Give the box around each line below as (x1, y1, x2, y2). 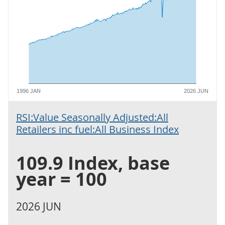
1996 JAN (17, 88, 41, 94)
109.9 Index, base (16, 151, 170, 175)
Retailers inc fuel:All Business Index (16, 123, 179, 136)
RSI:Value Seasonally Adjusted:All (16, 110, 168, 124)
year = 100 (16, 167, 107, 191)
